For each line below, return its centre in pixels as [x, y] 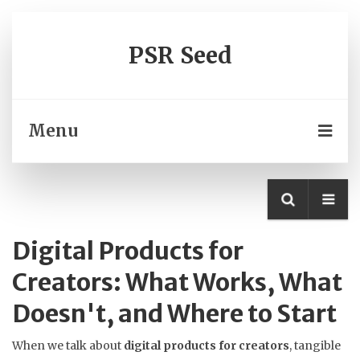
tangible [317, 346]
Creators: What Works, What [177, 282]
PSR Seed [180, 55]
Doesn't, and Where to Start [174, 313]
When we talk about [68, 346]
